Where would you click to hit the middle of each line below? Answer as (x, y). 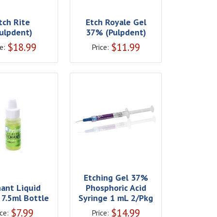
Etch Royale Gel (116, 22)
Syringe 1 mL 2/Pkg (116, 198)
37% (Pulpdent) (116, 32)
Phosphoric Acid (116, 187)
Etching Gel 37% (116, 177)
